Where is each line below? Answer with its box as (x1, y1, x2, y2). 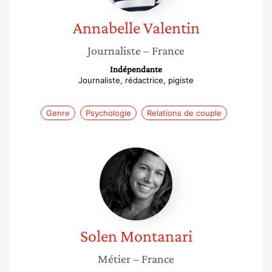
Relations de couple (146, 108, 222, 118)
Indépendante (110, 64, 162, 74)
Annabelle (72, 18, 140, 37)
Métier (98, 252, 131, 265)
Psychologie (85, 108, 131, 118)
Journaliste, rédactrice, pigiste (78, 75, 194, 85)
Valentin (143, 18, 200, 37)
